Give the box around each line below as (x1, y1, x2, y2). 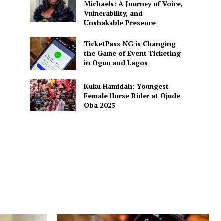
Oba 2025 (83, 100, 115, 110)
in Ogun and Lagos (83, 58, 147, 68)
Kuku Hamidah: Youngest (83, 81, 169, 91)
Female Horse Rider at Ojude (83, 90, 180, 100)
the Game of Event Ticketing (83, 48, 181, 58)
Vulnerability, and (83, 8, 143, 18)
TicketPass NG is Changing (83, 39, 176, 49)
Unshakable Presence (83, 18, 156, 28)
